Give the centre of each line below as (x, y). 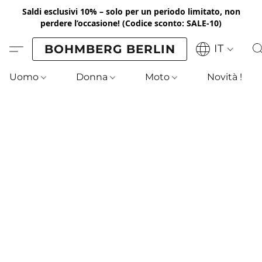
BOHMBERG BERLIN (110, 49)
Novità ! (225, 77)
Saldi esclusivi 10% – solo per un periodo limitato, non (131, 11)
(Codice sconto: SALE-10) (172, 23)
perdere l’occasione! (80, 23)
